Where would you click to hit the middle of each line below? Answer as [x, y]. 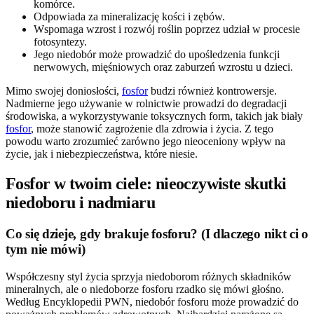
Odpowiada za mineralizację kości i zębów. [129, 17]
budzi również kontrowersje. [212, 91]
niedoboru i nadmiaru [80, 203]
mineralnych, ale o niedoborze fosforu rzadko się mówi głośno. [145, 289]
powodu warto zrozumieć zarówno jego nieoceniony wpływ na [145, 142]
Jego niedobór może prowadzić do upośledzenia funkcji [157, 55]
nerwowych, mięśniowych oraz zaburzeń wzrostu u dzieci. [163, 67]
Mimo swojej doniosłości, [64, 91]
